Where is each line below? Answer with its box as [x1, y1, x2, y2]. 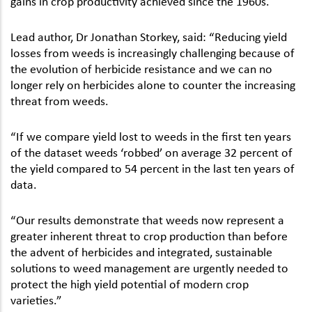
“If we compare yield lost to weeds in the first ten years [10, 129, 291, 143]
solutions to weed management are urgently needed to [10, 260, 288, 275]
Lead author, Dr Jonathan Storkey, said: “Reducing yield [10, 29, 287, 43]
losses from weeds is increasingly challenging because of [10, 45, 295, 59]
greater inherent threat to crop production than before [10, 228, 288, 243]
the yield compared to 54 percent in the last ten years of [10, 161, 295, 175]
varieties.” [10, 292, 62, 307]
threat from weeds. [10, 93, 109, 107]
